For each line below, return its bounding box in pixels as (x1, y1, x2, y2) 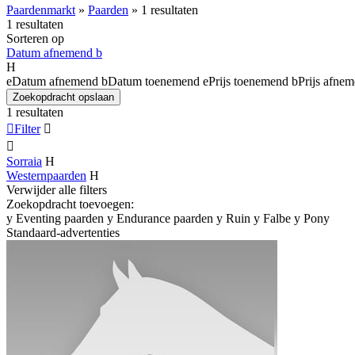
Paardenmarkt (6, 2, 75, 17)
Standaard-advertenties (6, 225, 120, 239)
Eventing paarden (16, 211, 104, 225)
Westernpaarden (6, 168, 86, 182)
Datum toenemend (108, 74, 200, 88)
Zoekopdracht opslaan (13, 90, 114, 103)
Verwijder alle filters (6, 182, 107, 197)
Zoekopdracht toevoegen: (6, 197, 134, 211)
